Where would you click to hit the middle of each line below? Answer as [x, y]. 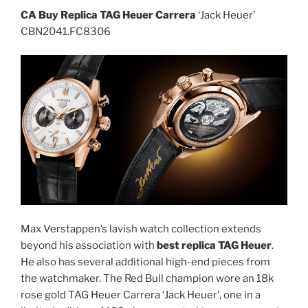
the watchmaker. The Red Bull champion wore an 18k [147, 278]
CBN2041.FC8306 [66, 31]
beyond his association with [89, 245]
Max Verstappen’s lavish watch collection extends [141, 229]
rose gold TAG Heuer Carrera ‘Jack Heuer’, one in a [141, 295]
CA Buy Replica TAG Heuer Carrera [108, 15]
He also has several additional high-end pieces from [145, 262]
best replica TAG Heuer [214, 245]
